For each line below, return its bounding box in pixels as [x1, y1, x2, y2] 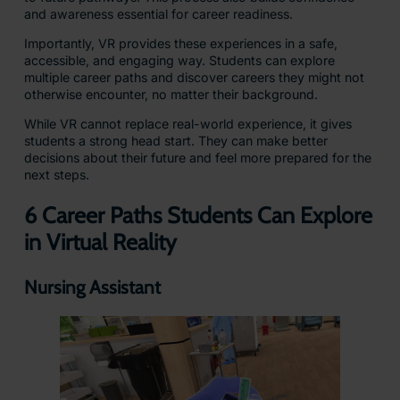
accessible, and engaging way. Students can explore [23, 53, 335, 69]
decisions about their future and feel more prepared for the [23, 150, 371, 166]
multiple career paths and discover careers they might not [23, 70, 364, 86]
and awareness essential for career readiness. [23, 6, 293, 22]
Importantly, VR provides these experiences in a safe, [23, 36, 337, 52]
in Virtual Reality [23, 229, 177, 256]
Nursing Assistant [23, 276, 161, 299]
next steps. [23, 167, 89, 183]
